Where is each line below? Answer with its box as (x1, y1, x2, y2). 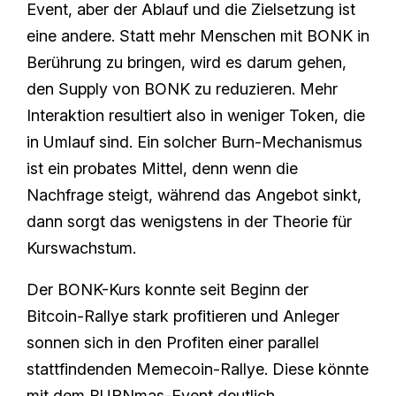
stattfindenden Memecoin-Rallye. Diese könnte (27, 359, 369, 378)
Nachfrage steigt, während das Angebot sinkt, (27, 185, 362, 204)
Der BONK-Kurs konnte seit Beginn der (27, 279, 308, 299)
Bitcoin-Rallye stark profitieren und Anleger (27, 306, 339, 325)
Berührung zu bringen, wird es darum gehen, (27, 52, 346, 72)
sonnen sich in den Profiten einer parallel (27, 332, 319, 352)
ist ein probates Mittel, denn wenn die (27, 158, 298, 178)
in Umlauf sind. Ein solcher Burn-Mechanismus (27, 132, 362, 151)
